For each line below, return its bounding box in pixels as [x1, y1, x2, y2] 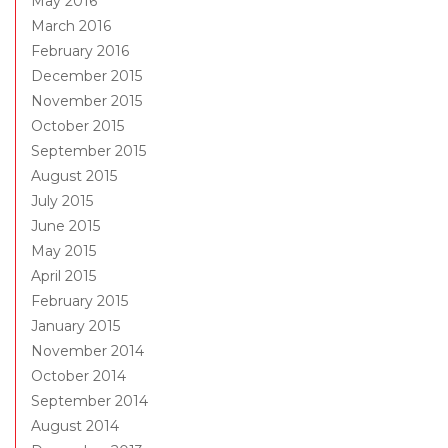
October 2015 [31, 117, 124, 136]
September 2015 [31, 142, 146, 161]
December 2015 [31, 67, 142, 86]
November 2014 [31, 342, 144, 361]
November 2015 [31, 92, 142, 111]
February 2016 [31, 42, 129, 61]
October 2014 [31, 367, 126, 386]
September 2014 [31, 392, 148, 411]
